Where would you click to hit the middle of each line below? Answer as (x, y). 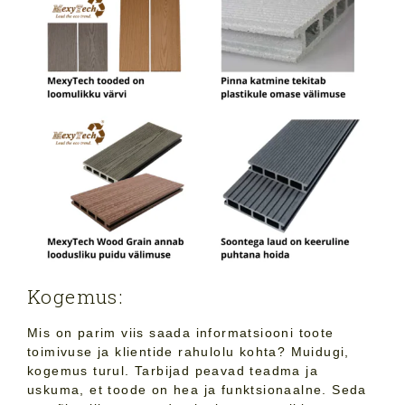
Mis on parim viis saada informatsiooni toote (181, 333)
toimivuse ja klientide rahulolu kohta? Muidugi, (188, 352)
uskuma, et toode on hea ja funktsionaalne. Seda (197, 390)
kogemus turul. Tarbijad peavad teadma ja (173, 371)
